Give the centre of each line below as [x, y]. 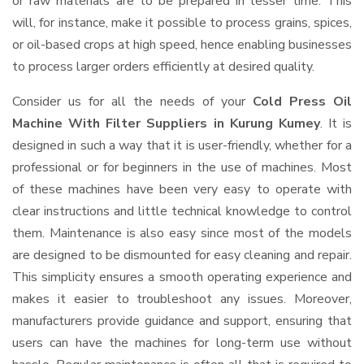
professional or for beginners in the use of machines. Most [182, 167]
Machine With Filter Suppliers [110, 123]
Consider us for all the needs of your [132, 102]
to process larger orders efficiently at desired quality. [163, 67]
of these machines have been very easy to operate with [182, 189]
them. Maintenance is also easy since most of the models [182, 233]
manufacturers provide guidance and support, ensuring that [182, 321]
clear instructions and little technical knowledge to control [182, 211]
